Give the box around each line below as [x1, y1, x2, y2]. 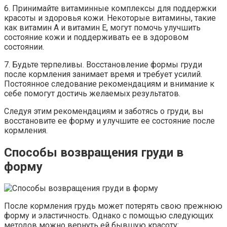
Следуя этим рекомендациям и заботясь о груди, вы [4, 106, 204, 116]
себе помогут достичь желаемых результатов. [4, 88, 180, 98]
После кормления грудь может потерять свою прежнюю [4, 201, 222, 211]
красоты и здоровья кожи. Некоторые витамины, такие [4, 13, 216, 23]
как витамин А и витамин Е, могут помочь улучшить [4, 22, 201, 32]
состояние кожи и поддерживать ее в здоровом [4, 32, 188, 42]
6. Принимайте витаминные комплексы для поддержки [4, 3, 216, 13]
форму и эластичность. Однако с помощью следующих [4, 211, 213, 221]
